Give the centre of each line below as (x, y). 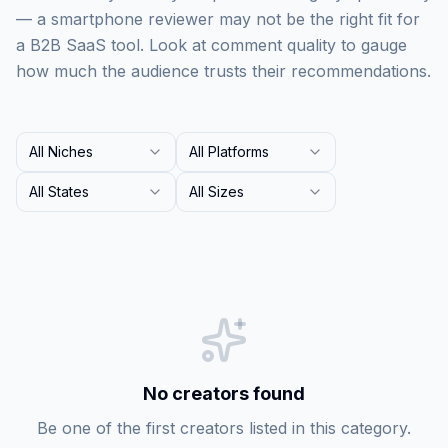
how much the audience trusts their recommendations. (223, 71)
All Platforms (229, 151)
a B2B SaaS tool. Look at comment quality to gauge (211, 45)
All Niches (61, 151)
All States (59, 191)
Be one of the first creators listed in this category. (224, 428)
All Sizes (216, 191)
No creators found (224, 393)
